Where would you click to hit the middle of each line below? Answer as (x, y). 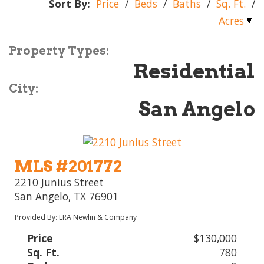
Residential (194, 71)
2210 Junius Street (60, 182)
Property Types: (59, 50)
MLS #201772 (69, 167)
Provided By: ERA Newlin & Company (76, 217)
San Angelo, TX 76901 (67, 197)
